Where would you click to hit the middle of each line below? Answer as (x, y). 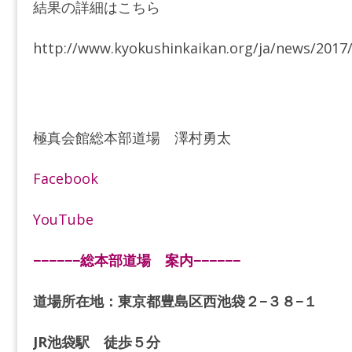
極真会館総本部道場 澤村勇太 (132, 137)
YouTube (63, 219)
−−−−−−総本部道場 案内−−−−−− (136, 260)
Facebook (65, 178)
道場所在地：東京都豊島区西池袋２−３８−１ (175, 301)
